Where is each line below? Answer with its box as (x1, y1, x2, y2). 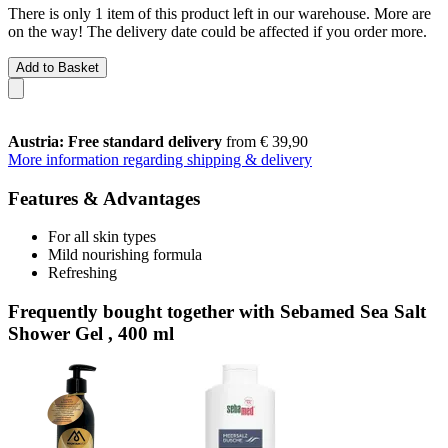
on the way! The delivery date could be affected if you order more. (8, 22, 427, 40)
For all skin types (48, 228, 156, 246)
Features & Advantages (8, 187, 200, 209)
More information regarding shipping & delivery (8, 150, 312, 168)
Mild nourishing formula (48, 246, 202, 264)
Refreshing (48, 264, 117, 282)
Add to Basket (16, 59, 99, 75)
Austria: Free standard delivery (8, 132, 222, 150)
